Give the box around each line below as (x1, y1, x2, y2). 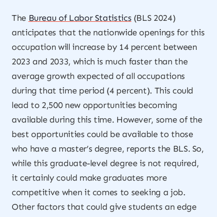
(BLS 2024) (131, 13, 176, 23)
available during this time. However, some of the (12, 114, 202, 125)
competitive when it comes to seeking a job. (12, 187, 186, 198)
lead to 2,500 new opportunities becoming (12, 100, 177, 110)
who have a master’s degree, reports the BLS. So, (12, 143, 204, 154)
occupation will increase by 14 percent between (12, 42, 197, 52)
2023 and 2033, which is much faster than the (12, 56, 188, 67)
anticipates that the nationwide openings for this (12, 27, 205, 38)
